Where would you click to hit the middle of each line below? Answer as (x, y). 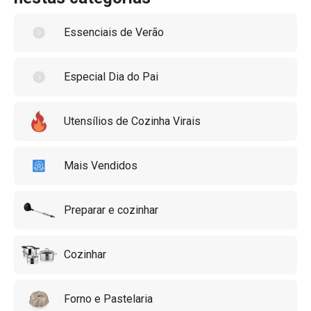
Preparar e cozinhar (111, 210)
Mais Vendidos (101, 166)
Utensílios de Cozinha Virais (132, 121)
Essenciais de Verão (114, 32)
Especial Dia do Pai (111, 77)
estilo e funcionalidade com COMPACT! (110, 14)
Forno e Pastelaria (108, 299)
